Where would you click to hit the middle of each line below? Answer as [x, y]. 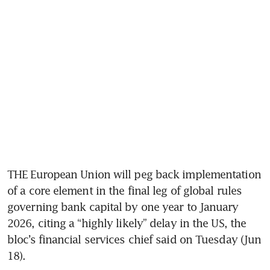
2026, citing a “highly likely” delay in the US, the [127, 223]
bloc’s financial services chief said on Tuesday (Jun [134, 239]
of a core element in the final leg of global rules [125, 190]
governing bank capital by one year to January [123, 206]
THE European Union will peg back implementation [134, 174]
